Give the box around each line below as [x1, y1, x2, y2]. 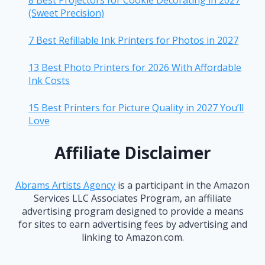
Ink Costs [28, 74, 70, 88]
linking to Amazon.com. [81, 231, 184, 244]
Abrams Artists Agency [15, 179, 115, 192]
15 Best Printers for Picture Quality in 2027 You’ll [28, 101, 244, 115]
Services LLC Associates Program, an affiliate [34, 192, 231, 205]
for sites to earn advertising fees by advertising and [18, 218, 247, 231]
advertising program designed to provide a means [21, 205, 244, 218]
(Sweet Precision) [28, 7, 104, 20]
